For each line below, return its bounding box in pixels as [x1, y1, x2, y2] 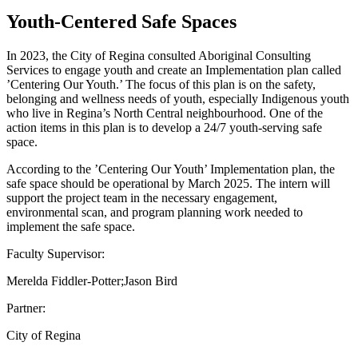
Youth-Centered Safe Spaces [6, 10, 237, 32]
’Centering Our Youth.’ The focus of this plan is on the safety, [6, 77, 316, 91]
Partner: [6, 300, 46, 315]
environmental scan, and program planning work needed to [6, 205, 303, 219]
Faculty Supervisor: [6, 246, 105, 261]
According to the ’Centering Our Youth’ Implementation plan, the [6, 161, 335, 176]
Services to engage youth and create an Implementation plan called [6, 62, 341, 77]
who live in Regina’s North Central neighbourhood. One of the [6, 105, 323, 120]
